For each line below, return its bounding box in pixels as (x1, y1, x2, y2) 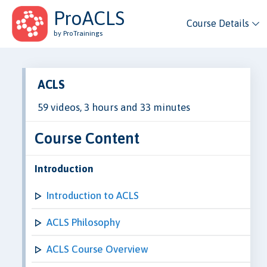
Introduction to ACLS (46, 189, 139, 201)
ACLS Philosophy (46, 216, 120, 228)
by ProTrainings (54, 29, 103, 38)
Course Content (35, 129, 139, 147)
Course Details (186, 18, 249, 29)
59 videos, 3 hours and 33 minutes (38, 101, 190, 113)
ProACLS (54, 7, 125, 29)
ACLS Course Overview (46, 243, 148, 255)
